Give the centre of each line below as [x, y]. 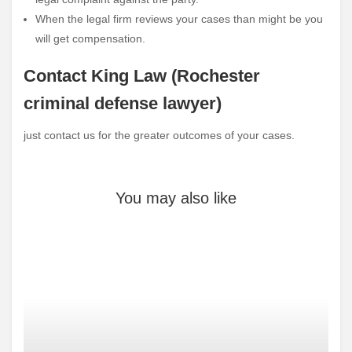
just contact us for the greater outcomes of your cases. [159, 136]
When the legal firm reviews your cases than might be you [179, 18]
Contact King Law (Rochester [142, 76]
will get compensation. [90, 38]
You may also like [176, 198]
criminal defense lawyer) [123, 104]
